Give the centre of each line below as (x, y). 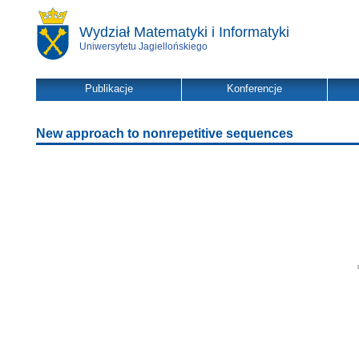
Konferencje (254, 89)
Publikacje (109, 89)
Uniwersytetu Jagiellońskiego (143, 46)
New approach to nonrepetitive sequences (165, 133)
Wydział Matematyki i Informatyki (184, 32)
